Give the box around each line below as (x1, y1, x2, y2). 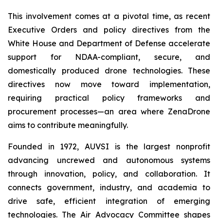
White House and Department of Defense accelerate (8, 38, 210, 48)
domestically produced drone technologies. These (8, 66, 210, 75)
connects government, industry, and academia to (8, 182, 210, 192)
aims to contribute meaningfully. (8, 120, 128, 130)
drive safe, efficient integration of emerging (8, 196, 210, 206)
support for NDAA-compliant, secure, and (8, 52, 210, 62)
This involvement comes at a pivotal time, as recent (8, 11, 210, 21)
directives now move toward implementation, (8, 79, 210, 89)
